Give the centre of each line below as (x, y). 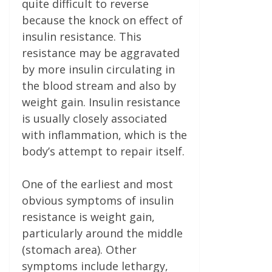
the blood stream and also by (99, 86)
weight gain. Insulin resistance (101, 102)
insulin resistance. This (82, 36)
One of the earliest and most (97, 184)
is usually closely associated (94, 118)
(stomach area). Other (79, 250)
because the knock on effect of (102, 20)
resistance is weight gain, (88, 217)
